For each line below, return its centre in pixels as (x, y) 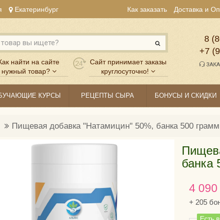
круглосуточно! (125, 71)
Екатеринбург (36, 9)
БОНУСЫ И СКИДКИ (185, 96)
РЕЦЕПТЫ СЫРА (108, 96)
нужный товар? (26, 71)
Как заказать (147, 10)
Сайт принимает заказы (128, 62)
